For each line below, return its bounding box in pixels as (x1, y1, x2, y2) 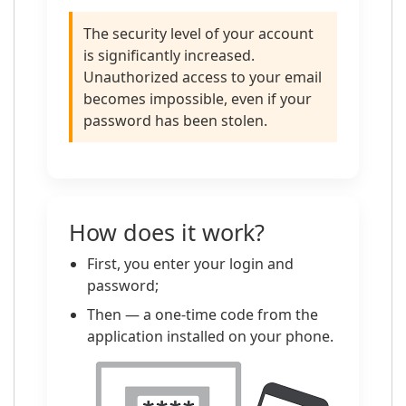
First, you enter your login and (87, 254, 294, 274)
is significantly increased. (83, 45, 255, 65)
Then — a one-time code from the (87, 304, 318, 324)
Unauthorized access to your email (83, 67, 322, 87)
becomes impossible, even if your (83, 89, 312, 109)
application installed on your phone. (87, 326, 333, 346)
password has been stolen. (83, 111, 267, 130)
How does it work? (69, 217, 265, 247)
